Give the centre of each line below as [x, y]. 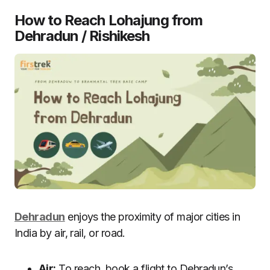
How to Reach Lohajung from [109, 20]
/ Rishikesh [114, 36]
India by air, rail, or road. [70, 233]
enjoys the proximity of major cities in [152, 216]
